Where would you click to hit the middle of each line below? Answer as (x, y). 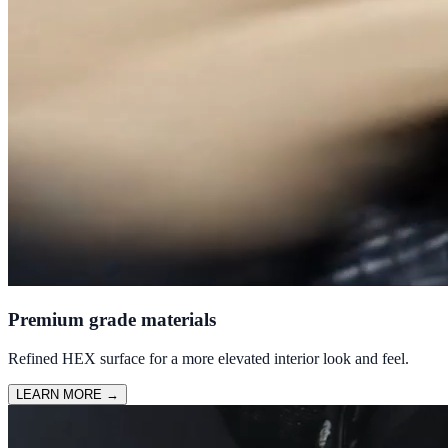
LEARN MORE (61, 394)
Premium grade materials (112, 320)
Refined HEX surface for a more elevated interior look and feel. (208, 358)
